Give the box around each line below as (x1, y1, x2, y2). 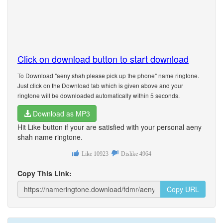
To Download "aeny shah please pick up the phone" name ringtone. (17, 71, 199, 80)
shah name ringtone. (17, 132, 83, 142)
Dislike (120, 150, 138, 158)
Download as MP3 (31, 109, 90, 118)
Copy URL (167, 184, 199, 194)
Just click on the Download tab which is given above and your (17, 81, 183, 90)
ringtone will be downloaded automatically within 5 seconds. (17, 91, 180, 100)
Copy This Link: (17, 168, 72, 178)
